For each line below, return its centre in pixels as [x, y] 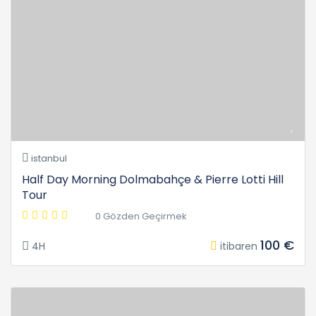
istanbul [48, 159]
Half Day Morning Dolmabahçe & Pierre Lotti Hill [153, 180]
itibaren [239, 247]
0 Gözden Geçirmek [141, 217]
